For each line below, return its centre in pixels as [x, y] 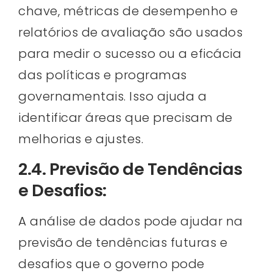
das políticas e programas [103, 75]
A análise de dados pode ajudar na [131, 222]
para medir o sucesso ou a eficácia [130, 53]
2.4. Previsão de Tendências [130, 169]
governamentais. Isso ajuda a [112, 96]
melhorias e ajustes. [81, 139]
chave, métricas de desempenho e [128, 11]
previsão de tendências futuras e [123, 243]
